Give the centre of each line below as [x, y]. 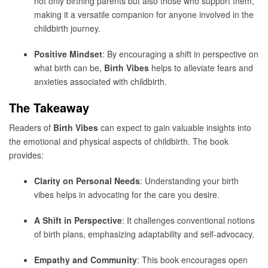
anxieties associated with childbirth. [100, 81]
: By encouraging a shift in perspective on [180, 54]
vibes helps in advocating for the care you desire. [127, 195]
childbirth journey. [67, 28]
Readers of [31, 128]
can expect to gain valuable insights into [175, 128]
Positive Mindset [68, 54]
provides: [26, 155]
